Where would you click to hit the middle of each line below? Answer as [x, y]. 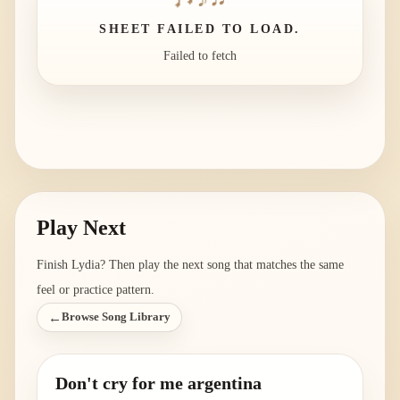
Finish [54, 265]
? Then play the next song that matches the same [222, 265]
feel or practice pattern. [96, 290]
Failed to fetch [200, 56]
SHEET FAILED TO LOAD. [200, 29]
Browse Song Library [116, 317]
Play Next [81, 228]
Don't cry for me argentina [158, 383]
